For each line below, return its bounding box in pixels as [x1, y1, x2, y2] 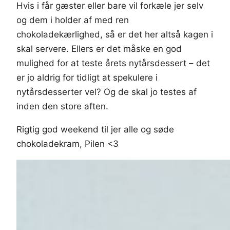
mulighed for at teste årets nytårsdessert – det [16, 57, 210, 68]
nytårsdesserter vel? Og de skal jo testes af [16, 86, 197, 97]
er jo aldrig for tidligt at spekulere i [16, 72, 158, 83]
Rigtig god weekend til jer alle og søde [16, 124, 174, 135]
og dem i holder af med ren [16, 14, 129, 25]
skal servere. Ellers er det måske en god [16, 43, 182, 54]
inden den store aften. [16, 101, 108, 111]
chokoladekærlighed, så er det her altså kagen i [16, 29, 213, 40]
